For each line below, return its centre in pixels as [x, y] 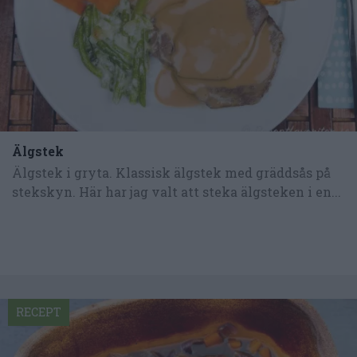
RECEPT [39, 312]
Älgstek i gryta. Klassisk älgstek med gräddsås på [171, 173]
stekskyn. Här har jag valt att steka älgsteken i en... [177, 192]
